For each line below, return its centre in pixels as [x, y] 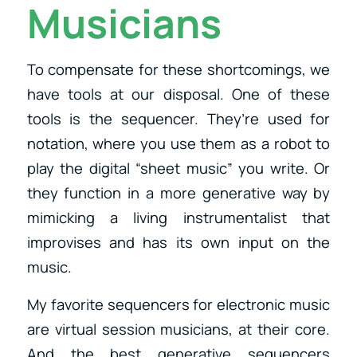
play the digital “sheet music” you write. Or [178, 169]
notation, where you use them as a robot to [178, 144]
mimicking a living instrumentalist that [178, 218]
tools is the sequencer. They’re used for [178, 119]
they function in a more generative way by [178, 193]
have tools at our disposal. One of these [178, 94]
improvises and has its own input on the [178, 243]
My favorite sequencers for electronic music [178, 304]
